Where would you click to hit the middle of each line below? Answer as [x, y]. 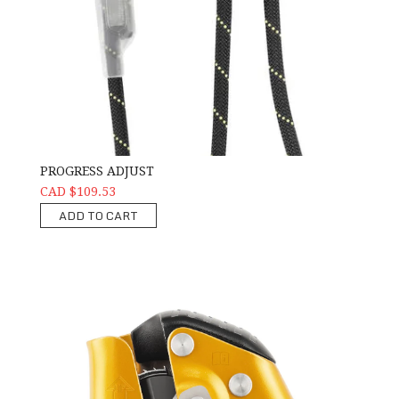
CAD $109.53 [77, 191]
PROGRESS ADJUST [97, 171]
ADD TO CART [98, 215]
